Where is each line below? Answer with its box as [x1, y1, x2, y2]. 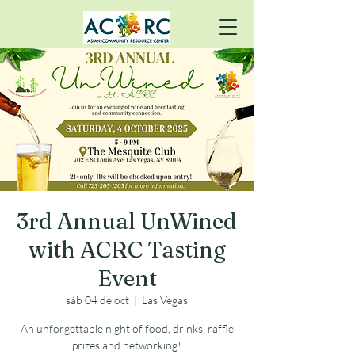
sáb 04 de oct [66, 293, 129, 307]
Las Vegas [142, 293, 188, 307]
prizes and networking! [72, 338, 181, 352]
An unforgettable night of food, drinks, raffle [20, 322, 234, 335]
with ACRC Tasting [28, 236, 226, 263]
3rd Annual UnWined [17, 208, 237, 235]
